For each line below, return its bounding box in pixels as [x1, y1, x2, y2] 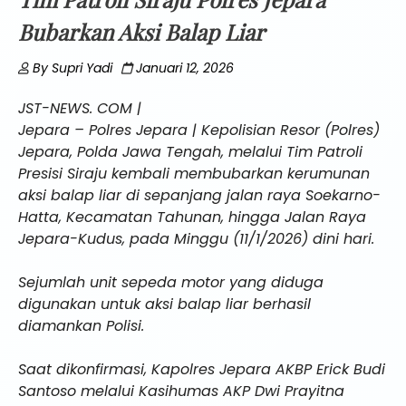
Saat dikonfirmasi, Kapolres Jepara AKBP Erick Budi [18, 358, 385, 380]
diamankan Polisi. [18, 314, 144, 336]
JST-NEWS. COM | [18, 97, 141, 119]
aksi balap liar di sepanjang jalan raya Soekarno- [18, 184, 381, 206]
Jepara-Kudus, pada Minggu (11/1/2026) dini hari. [18, 227, 374, 249]
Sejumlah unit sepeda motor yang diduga [18, 271, 324, 293]
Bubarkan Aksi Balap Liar [18, 16, 265, 46]
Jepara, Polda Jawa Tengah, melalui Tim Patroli [18, 140, 362, 162]
